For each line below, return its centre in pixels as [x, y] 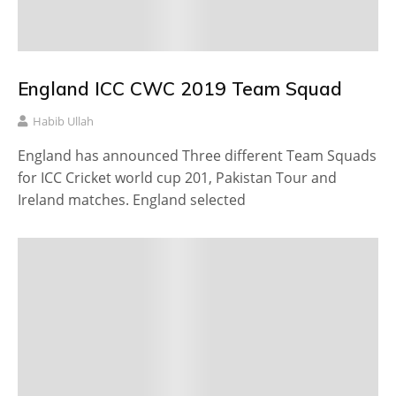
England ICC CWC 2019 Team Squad [180, 88]
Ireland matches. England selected [132, 199]
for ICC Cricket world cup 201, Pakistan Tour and [177, 177]
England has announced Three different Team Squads [197, 155]
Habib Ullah [63, 121]
